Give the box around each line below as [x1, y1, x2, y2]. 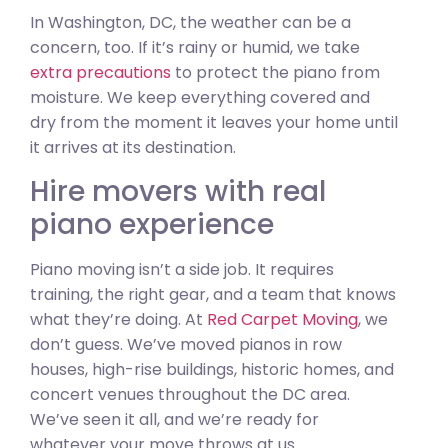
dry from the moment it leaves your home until [30, 111, 398, 135]
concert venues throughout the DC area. [30, 382, 350, 406]
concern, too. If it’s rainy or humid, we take [30, 36, 360, 60]
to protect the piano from [171, 61, 380, 85]
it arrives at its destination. [30, 136, 236, 160]
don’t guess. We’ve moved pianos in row [30, 332, 342, 356]
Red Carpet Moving [207, 307, 358, 331]
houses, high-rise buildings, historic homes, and [30, 357, 394, 381]
